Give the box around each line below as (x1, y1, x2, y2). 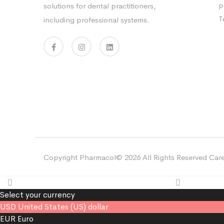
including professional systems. (43, 15, 149, 25)
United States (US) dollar (18, 201, 108, 212)
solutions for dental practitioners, (43, 1, 156, 11)
